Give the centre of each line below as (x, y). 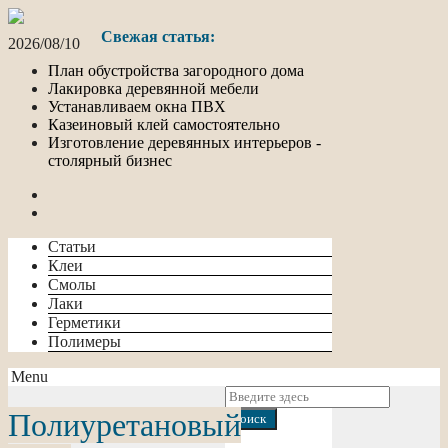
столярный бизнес (110, 160)
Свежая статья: (158, 36)
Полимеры (84, 341)
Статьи (72, 246)
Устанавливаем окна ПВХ (137, 106)
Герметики (84, 322)
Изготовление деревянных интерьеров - (184, 142)
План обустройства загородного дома (176, 70)
